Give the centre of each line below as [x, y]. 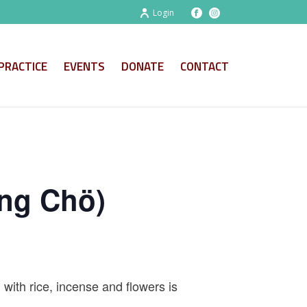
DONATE [143, 66]
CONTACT [205, 66]
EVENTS [84, 66]
